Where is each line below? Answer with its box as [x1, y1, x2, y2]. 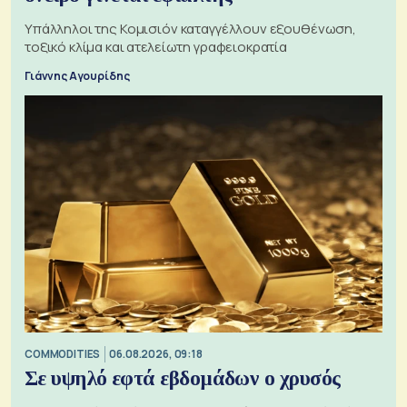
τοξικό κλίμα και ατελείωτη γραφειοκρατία [25, 36, 287, 56]
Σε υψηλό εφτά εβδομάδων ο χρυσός [25, 366, 341, 390]
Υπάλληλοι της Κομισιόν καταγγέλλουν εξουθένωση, [25, 18, 356, 38]
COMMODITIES [25, 347, 101, 362]
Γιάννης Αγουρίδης [25, 67, 130, 84]
